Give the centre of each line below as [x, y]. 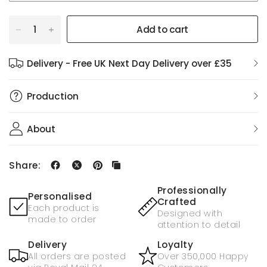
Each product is [64, 208]
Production [53, 96]
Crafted [177, 202]
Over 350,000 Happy [203, 256]
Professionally [192, 190]
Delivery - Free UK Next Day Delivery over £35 [129, 63]
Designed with [190, 213]
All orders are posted [77, 256]
